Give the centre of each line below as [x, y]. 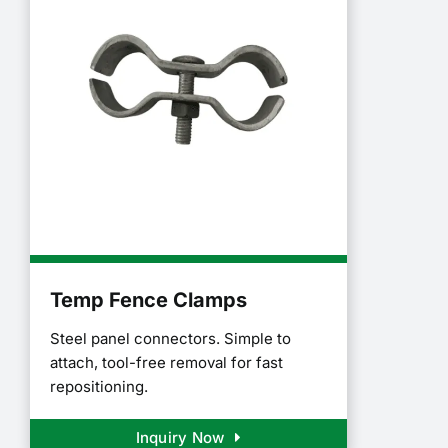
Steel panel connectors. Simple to [170, 338]
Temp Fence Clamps [148, 299]
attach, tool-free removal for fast [166, 362]
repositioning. [99, 386]
